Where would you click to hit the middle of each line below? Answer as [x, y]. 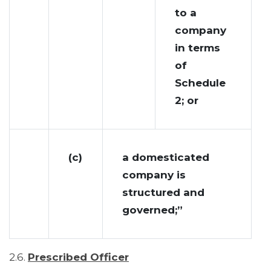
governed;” [152, 210]
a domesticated [166, 158]
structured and [163, 193]
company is [154, 175]
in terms [198, 48]
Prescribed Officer [78, 257]
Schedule [200, 83]
